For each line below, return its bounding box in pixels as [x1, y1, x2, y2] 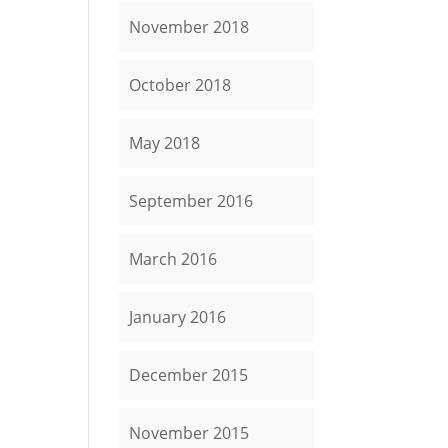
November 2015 [129, 422, 250, 444]
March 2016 [129, 248, 218, 270]
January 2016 [129, 306, 227, 328]
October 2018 [129, 74, 232, 96]
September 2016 [129, 190, 254, 212]
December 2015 [129, 364, 249, 386]
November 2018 [129, 16, 250, 38]
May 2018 [129, 132, 201, 154]
